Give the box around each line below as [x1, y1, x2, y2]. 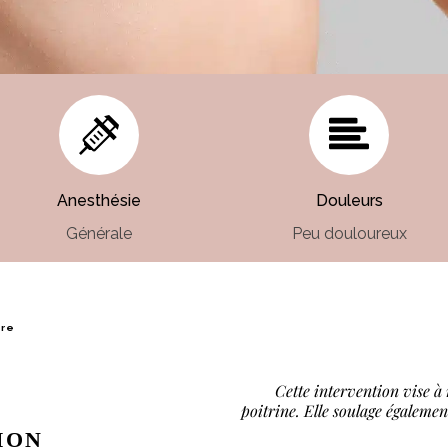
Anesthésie [57, 191, 141, 210]
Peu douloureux [291, 224, 407, 243]
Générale [66, 224, 132, 243]
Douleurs [315, 191, 383, 210]
